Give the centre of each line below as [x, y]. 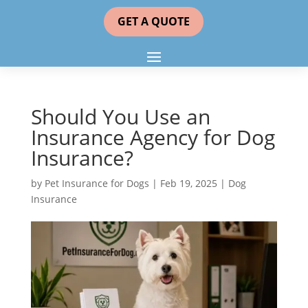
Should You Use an [120, 117]
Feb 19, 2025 [188, 183]
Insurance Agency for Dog [153, 137]
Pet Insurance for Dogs [97, 183]
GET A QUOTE [154, 21]
